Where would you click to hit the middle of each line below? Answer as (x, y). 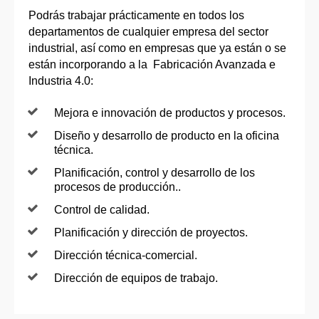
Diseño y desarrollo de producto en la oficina (167, 135)
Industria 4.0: (61, 80)
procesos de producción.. (117, 187)
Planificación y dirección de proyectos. (151, 232)
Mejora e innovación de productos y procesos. (170, 113)
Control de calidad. (102, 209)
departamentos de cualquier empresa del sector (148, 31)
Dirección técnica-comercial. (126, 255)
